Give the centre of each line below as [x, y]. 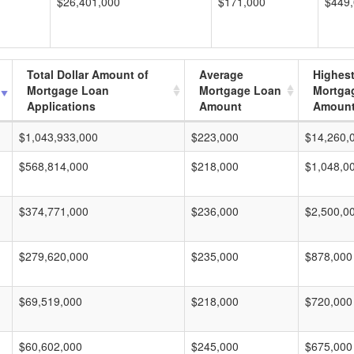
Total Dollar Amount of [88, 74]
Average [221, 74]
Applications [61, 106]
